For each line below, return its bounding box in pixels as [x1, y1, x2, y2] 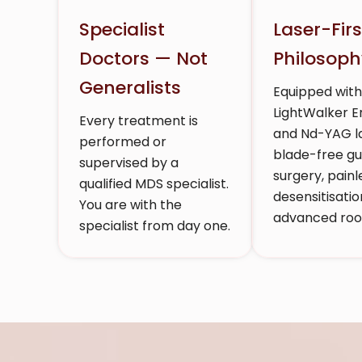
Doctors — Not [79, 45, 208, 71]
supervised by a [79, 153, 179, 172]
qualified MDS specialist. [79, 174, 229, 193]
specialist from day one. [79, 216, 230, 235]
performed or [79, 132, 166, 151]
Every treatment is [79, 111, 198, 130]
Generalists [79, 74, 181, 100]
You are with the [79, 195, 182, 214]
